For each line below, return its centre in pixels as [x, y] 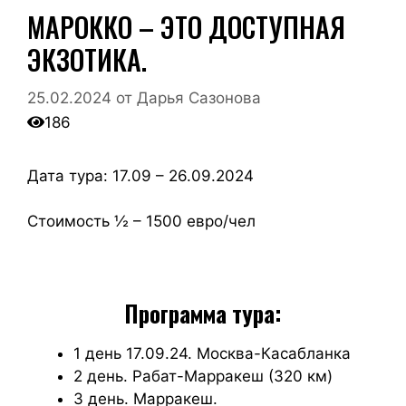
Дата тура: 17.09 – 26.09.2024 [140, 175]
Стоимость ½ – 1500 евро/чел [141, 221]
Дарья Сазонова [199, 97]
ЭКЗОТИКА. [87, 59]
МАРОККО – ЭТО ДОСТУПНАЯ [186, 27]
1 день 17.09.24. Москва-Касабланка [212, 353]
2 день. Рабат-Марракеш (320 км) [203, 376]
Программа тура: [203, 313]
